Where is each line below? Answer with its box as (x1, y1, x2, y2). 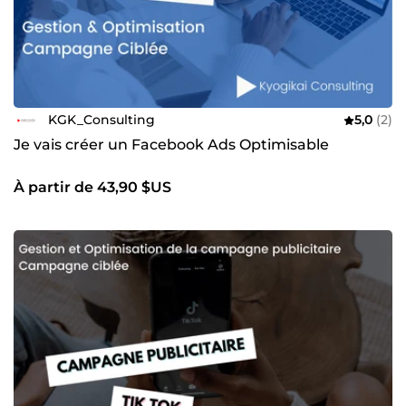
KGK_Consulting (48, 111, 155, 129)
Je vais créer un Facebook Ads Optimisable (14, 135, 329, 153)
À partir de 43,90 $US (14, 178, 171, 196)
